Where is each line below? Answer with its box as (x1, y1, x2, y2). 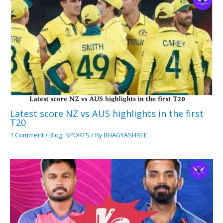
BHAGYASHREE (104, 130, 147, 139)
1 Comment (10, 130, 44, 139)
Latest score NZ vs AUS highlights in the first (10, 108, 204, 120)
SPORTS (65, 130, 90, 139)
